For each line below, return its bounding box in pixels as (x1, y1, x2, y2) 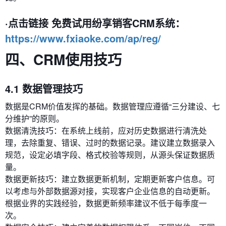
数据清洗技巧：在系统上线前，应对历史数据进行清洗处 (5, 125, 207, 137)
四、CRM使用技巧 (5, 49, 122, 70)
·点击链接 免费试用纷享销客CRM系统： (5, 16, 185, 31)
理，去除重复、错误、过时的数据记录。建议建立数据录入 (5, 137, 215, 149)
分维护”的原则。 (5, 112, 64, 125)
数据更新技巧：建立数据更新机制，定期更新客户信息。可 (5, 173, 215, 185)
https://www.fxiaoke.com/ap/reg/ (5, 31, 161, 46)
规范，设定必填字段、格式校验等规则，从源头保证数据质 (5, 149, 215, 161)
